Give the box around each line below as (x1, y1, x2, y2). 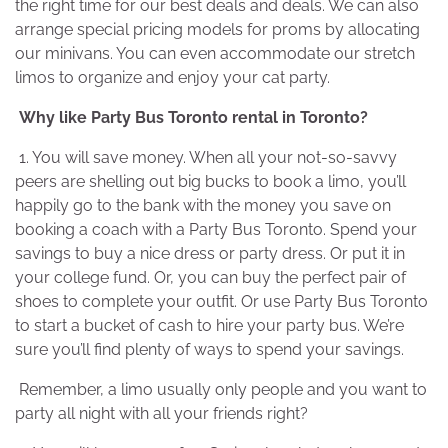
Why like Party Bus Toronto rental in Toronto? (15, 108, 368, 128)
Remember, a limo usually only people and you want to (15, 380, 427, 400)
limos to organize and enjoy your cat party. (15, 68, 330, 88)
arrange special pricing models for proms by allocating (15, 20, 420, 40)
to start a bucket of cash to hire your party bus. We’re (15, 316, 404, 336)
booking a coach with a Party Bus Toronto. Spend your (15, 220, 417, 240)
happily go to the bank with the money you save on (15, 196, 391, 216)
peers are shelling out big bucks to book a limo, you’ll (15, 172, 406, 192)
